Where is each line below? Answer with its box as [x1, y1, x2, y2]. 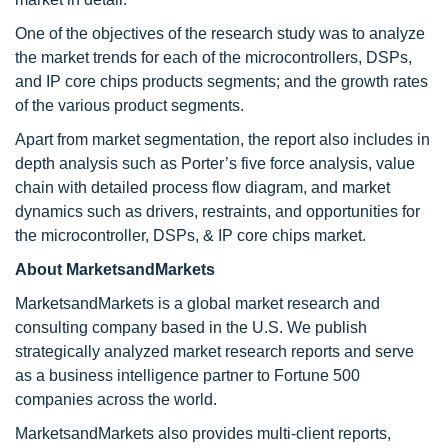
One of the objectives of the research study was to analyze [15, 25, 425, 42]
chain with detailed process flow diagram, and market [15, 179, 390, 196]
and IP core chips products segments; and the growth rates [15, 73, 428, 90]
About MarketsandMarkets [15, 261, 215, 278]
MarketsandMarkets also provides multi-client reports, [15, 425, 391, 442]
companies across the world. [15, 391, 217, 408]
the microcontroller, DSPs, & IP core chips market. [15, 227, 366, 244]
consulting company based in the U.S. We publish [15, 319, 367, 336]
